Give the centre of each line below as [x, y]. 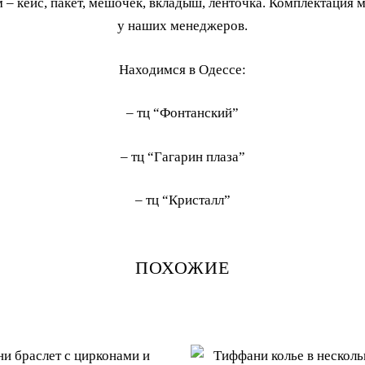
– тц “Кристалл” [182, 200]
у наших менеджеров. [182, 26]
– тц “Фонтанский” [182, 113]
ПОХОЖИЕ [182, 267]
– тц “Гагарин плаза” [182, 156]
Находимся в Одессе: [182, 69]
